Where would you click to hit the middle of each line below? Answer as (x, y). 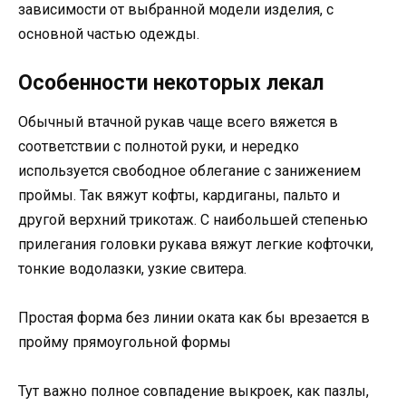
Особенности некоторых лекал (171, 82)
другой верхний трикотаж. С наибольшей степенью (193, 219)
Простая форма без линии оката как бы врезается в (194, 317)
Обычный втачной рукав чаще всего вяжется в (178, 121)
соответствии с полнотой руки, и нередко (159, 146)
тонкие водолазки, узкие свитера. (132, 268)
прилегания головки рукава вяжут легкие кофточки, (196, 244)
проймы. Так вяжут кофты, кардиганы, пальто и (179, 195)
